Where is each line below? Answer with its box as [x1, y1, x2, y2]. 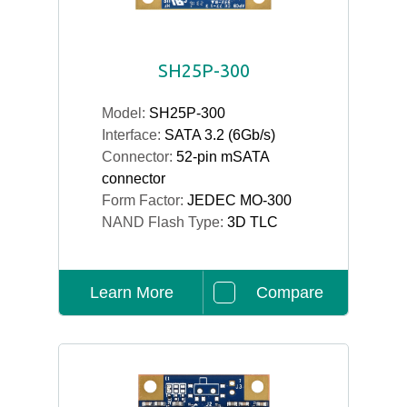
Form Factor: [102, 193, 187, 208]
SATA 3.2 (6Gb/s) [164, 127, 275, 143]
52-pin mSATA [176, 149, 269, 164]
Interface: [102, 127, 164, 143]
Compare [255, 283, 323, 302]
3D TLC [227, 214, 278, 230]
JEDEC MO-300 [187, 193, 292, 208]
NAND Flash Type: [102, 214, 227, 230]
